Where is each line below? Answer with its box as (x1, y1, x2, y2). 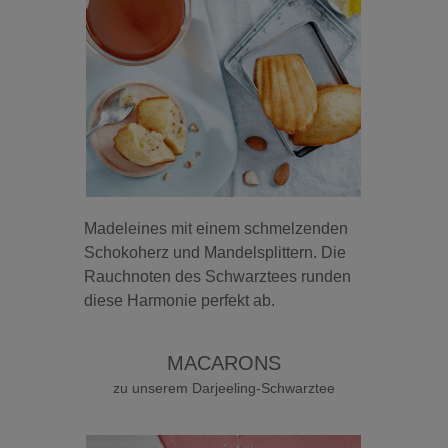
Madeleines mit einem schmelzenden (84, 219, 349, 237)
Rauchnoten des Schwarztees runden (84, 267, 352, 285)
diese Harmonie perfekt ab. (84, 291, 276, 309)
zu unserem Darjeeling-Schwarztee (112, 379, 335, 396)
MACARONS (166, 351, 281, 374)
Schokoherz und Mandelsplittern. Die (84, 243, 347, 261)
